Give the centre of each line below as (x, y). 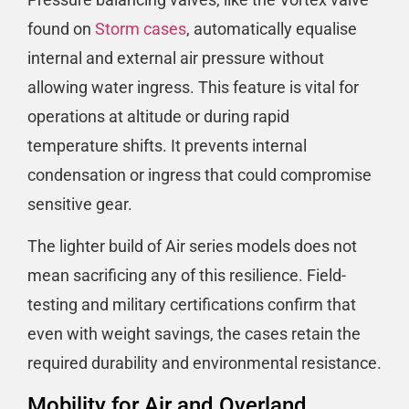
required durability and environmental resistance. (204, 363)
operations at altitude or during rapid (158, 116)
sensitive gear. (80, 204)
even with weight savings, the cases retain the (194, 334)
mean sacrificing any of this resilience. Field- (187, 276)
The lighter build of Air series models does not (192, 246)
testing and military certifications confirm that (192, 305)
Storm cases (141, 28)
